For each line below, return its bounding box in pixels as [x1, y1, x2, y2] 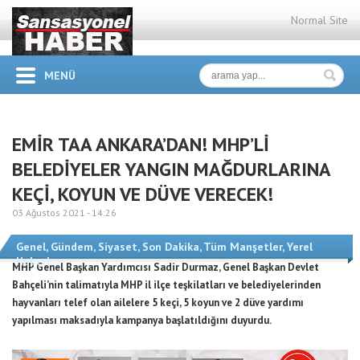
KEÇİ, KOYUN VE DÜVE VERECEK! [12, 182, 273, 207]
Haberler [16, 254, 60, 268]
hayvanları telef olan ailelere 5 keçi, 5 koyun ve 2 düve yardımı [12, 296, 304, 309]
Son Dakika [142, 239, 199, 254]
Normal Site [291, 13, 348, 27]
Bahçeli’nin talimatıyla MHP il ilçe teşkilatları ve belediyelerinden [12, 278, 321, 292]
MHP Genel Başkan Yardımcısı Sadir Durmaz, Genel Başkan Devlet [12, 260, 319, 274]
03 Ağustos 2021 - [12, 207, 92, 219]
